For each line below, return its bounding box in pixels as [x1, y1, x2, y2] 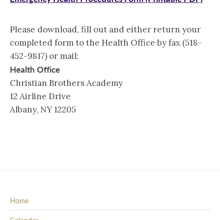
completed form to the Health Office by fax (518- [10, 37, 202, 48]
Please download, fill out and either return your [10, 24, 201, 35]
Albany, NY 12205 [10, 104, 76, 115]
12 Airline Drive [10, 91, 71, 102]
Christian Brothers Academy [10, 78, 123, 88]
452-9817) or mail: [10, 51, 79, 61]
